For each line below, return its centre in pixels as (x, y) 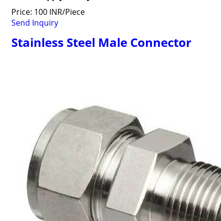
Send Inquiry (35, 23)
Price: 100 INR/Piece (48, 12)
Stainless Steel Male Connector (101, 42)
